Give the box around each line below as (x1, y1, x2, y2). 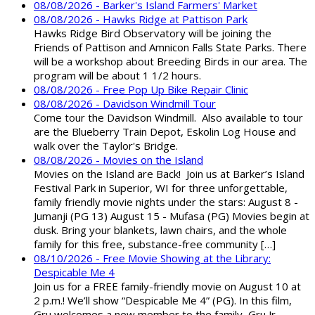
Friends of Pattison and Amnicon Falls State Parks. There (34, 39, 307, 54)
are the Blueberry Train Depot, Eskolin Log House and (34, 124, 296, 139)
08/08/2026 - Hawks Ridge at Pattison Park (34, 11, 247, 26)
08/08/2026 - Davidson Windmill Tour (34, 96, 216, 110)
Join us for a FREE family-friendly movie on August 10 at (34, 278, 301, 293)
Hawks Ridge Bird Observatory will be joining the (34, 25, 271, 40)
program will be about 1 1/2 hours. (34, 67, 201, 82)
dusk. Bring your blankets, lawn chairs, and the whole (34, 222, 287, 237)
